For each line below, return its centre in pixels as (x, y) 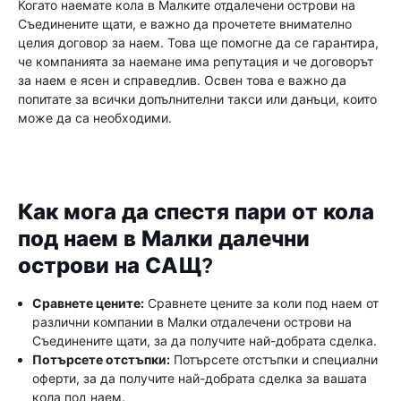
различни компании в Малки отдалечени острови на (192, 322)
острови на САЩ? (115, 266)
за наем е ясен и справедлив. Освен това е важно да (182, 80)
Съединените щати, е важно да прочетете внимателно (185, 24)
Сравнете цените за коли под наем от (261, 303)
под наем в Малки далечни (164, 239)
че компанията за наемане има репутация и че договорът (196, 61)
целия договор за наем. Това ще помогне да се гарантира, (198, 43)
